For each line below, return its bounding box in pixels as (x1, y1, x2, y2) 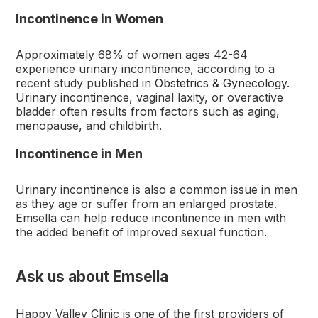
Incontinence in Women (16, 11, 164, 27)
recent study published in (16, 76, 155, 91)
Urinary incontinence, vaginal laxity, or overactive (16, 90, 284, 105)
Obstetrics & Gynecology (155, 76, 287, 91)
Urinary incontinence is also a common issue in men (16, 182, 298, 197)
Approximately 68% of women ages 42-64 (16, 48, 248, 62)
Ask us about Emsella (16, 268, 169, 286)
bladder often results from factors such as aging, (16, 104, 280, 119)
